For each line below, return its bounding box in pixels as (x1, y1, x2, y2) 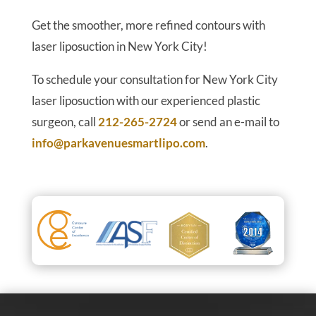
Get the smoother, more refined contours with (31, 18, 265, 33)
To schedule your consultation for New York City (31, 72, 278, 87)
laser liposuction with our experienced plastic (31, 93, 260, 109)
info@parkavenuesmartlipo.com (31, 135, 205, 151)
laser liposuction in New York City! (31, 39, 207, 54)
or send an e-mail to (176, 114, 279, 130)
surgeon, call (31, 114, 98, 130)
